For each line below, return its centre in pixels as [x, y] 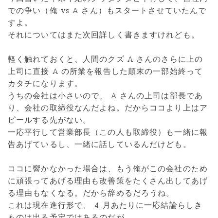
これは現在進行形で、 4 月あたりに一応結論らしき [105, 205]
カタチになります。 [45, 84]
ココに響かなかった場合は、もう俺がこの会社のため [108, 169]
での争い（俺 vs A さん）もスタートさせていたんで [107, 11]
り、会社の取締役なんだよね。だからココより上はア [108, 108]
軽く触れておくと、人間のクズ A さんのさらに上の [105, 59]
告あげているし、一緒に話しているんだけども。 [100, 145]
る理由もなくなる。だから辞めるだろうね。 [91, 193]
